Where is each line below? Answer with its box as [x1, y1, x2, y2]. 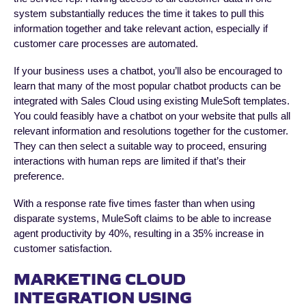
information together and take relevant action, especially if [14, 23, 268, 35]
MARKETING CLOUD [14, 266, 186, 290]
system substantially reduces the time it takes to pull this [14, 8, 264, 20]
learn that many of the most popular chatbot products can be [14, 80, 281, 92]
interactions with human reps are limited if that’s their [14, 155, 246, 167]
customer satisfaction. [14, 242, 112, 255]
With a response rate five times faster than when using [14, 197, 255, 210]
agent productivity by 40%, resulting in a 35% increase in [14, 227, 264, 240]
